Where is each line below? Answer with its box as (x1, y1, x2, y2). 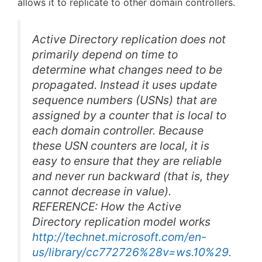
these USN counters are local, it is (32, 138, 209, 153)
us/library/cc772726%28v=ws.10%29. (32, 244, 232, 259)
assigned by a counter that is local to (32, 108, 226, 122)
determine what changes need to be (32, 62, 222, 77)
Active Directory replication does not (32, 32, 226, 46)
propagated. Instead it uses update (32, 77, 217, 92)
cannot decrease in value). (32, 184, 171, 198)
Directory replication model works (32, 214, 211, 229)
